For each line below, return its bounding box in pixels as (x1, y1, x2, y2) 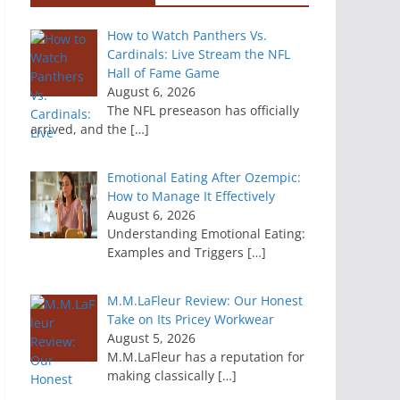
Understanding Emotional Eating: (106, 225, 305, 243)
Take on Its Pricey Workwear (106, 311, 274, 329)
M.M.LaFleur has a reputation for (106, 348, 304, 366)
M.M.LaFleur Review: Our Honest (106, 292, 303, 310)
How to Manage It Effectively (106, 187, 275, 205)
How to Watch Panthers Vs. (106, 27, 267, 45)
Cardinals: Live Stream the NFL (106, 46, 290, 63)
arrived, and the (30, 121, 130, 138)
